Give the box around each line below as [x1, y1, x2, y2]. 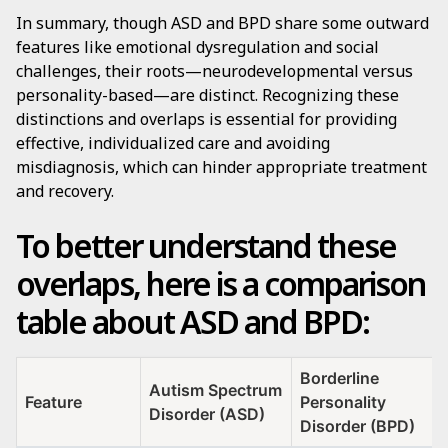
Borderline [300, 368, 379, 388]
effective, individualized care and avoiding [16, 132, 330, 154]
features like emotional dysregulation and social [16, 36, 379, 58]
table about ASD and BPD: [16, 300, 369, 343]
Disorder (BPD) [300, 416, 415, 436]
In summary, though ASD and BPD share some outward [16, 12, 429, 34]
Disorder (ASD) [149, 404, 265, 424]
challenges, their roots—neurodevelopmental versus [16, 60, 413, 82]
